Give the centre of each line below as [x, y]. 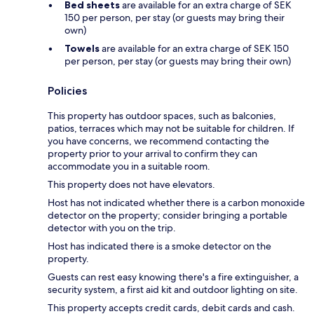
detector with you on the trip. [112, 228]
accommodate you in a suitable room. [129, 166]
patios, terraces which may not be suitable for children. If [171, 129]
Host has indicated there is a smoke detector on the [159, 246]
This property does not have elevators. [131, 185]
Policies [67, 91]
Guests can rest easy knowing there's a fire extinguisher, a [173, 277]
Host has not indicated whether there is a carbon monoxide [176, 203]
